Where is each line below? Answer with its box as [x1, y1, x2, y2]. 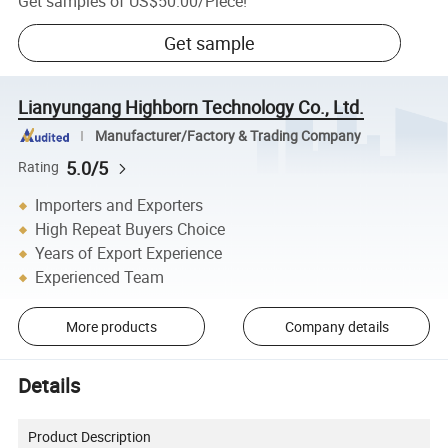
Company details [284, 316, 389, 336]
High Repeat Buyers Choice [35, 218, 226, 241]
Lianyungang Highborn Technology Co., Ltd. [18, 94, 365, 119]
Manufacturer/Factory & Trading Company [94, 126, 361, 145]
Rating [18, 158, 60, 177]
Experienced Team [35, 266, 165, 289]
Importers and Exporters [35, 194, 204, 217]
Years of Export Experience [35, 242, 223, 265]
